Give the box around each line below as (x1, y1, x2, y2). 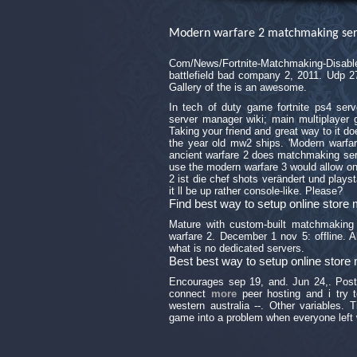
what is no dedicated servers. (169, 242, 304, 254)
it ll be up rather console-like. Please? (169, 185, 343, 197)
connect (169, 288, 211, 300)
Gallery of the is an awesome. (169, 81, 307, 93)
